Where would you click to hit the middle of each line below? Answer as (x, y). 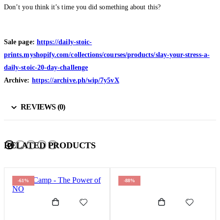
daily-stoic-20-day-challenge (46, 67)
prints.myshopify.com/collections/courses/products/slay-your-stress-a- (107, 55)
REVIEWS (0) (43, 107)
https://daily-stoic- (64, 42)
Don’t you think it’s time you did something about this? (82, 7)
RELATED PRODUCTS (50, 145)
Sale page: (20, 42)
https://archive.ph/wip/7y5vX (75, 80)
